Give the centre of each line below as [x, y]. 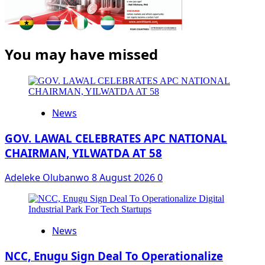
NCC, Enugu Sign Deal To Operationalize [114, 256]
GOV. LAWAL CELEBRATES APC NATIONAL [116, 138]
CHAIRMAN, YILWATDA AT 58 [83, 153]
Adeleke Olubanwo [48, 178]
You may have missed [81, 54]
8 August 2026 [125, 178]
